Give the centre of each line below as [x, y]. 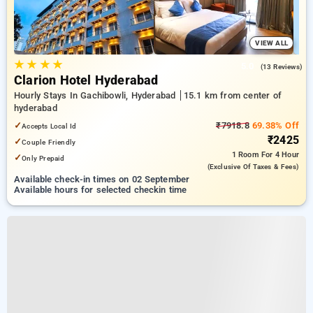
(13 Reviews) [281, 67]
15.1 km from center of [232, 95]
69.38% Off [274, 125]
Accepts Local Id [49, 126]
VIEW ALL [271, 43]
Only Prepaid [43, 158]
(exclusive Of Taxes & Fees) [253, 167]
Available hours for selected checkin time [101, 190]
